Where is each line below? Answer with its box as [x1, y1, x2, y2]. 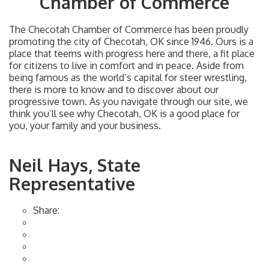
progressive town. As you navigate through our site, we [9, 95, 248, 107]
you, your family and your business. [9, 119, 161, 131]
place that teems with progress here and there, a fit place [9, 47, 255, 59]
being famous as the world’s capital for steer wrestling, [9, 71, 247, 83]
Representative [9, 172, 135, 195]
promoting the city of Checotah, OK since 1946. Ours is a [9, 35, 253, 47]
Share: [33, 204, 59, 216]
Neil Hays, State [9, 153, 141, 176]
